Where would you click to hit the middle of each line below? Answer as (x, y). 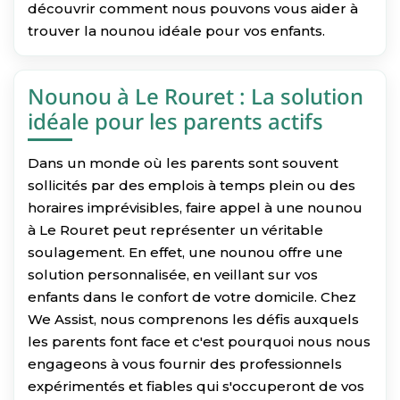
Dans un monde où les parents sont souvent (183, 162)
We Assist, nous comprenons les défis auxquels (193, 319)
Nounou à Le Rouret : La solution (196, 96)
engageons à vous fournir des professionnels (185, 363)
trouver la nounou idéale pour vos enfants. (176, 30)
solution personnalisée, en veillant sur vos (173, 274)
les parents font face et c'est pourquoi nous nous (199, 341)
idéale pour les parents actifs (175, 121)
